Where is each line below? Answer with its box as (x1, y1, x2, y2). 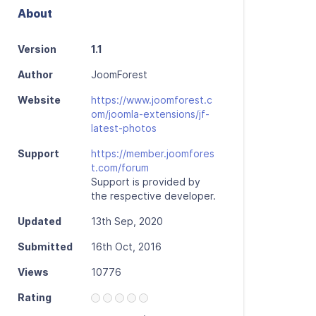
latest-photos (91, 122, 157, 134)
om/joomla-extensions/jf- (91, 108, 209, 120)
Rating (18, 291, 51, 303)
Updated (18, 215, 61, 227)
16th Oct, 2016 (91, 241, 162, 253)
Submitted (18, 241, 73, 253)
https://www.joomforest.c (91, 94, 212, 106)
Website (18, 94, 61, 106)
